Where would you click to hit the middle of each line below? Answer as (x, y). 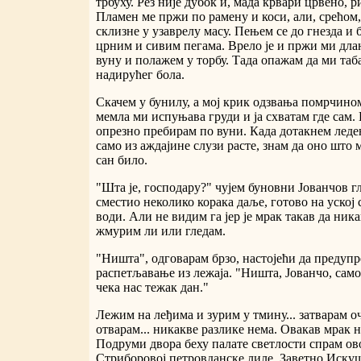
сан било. (122, 160)
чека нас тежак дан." (152, 288)
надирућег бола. (140, 75)
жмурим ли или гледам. (161, 231)
